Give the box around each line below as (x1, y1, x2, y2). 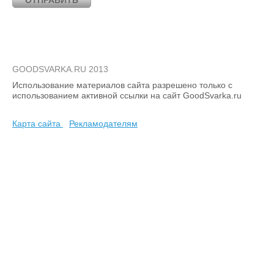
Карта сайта (12, 119, 63, 128)
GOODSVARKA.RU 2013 (12, 64, 108, 74)
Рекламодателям (69, 119, 138, 128)
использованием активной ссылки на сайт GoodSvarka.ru (12, 91, 242, 100)
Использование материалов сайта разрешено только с (12, 80, 232, 90)
